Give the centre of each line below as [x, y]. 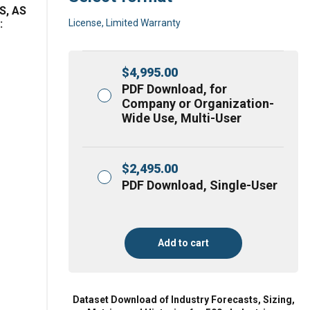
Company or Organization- [198, 103]
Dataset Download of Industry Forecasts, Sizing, [183, 300]
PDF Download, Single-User [200, 185]
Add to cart [184, 243]
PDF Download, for [175, 89]
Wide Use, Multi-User [182, 118]
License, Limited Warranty [125, 23]
